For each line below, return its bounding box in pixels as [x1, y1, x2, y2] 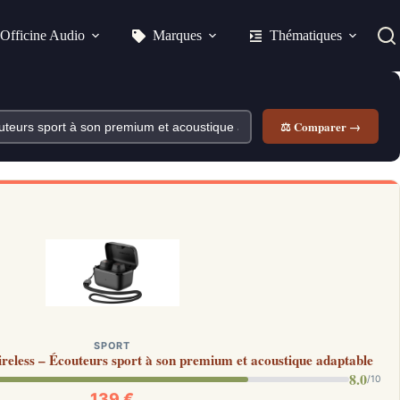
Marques [152, 28, 202, 43]
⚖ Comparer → [280, 118, 361, 135]
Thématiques [269, 28, 342, 43]
